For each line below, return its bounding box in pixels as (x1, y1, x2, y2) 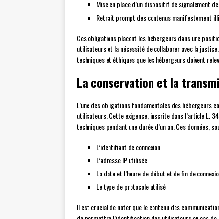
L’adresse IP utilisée (96, 155, 147, 166)
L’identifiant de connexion (96, 142, 160, 153)
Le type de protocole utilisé (96, 181, 166, 192)
